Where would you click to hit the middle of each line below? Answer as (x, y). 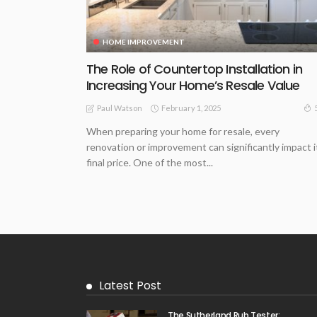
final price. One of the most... (150, 163)
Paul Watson (120, 108)
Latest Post (130, 286)
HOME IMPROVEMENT (144, 42)
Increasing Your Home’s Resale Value (193, 86)
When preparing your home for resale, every (183, 132)
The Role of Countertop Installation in (195, 69)
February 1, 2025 (191, 108)
